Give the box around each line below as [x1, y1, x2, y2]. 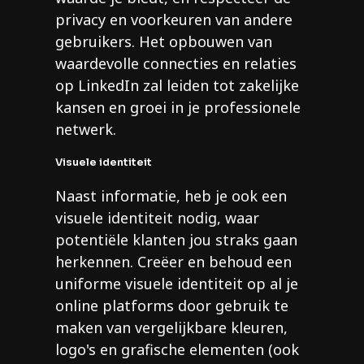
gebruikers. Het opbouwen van [55, 32, 272, 52]
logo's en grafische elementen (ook [55, 340, 299, 360]
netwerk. [55, 119, 116, 140]
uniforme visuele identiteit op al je [55, 274, 298, 294]
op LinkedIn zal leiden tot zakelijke [55, 76, 299, 96]
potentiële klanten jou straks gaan [55, 230, 297, 250]
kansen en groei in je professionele [55, 97, 301, 118]
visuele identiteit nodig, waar [55, 208, 259, 228]
